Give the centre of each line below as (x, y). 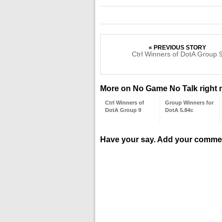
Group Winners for (189, 102)
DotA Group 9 (123, 110)
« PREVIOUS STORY (177, 47)
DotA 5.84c (179, 110)
